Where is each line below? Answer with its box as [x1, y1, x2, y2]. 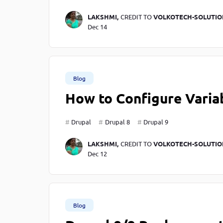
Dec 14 [87, 22, 107, 31]
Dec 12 [87, 149, 107, 158]
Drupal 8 [105, 117, 130, 126]
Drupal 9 [143, 117, 168, 126]
